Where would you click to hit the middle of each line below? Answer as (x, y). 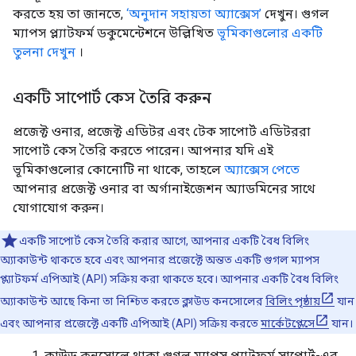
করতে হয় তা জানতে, (70, 14)
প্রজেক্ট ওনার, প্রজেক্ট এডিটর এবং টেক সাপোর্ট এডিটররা (162, 131)
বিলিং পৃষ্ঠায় (293, 301)
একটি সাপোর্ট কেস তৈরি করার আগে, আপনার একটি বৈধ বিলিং (164, 240)
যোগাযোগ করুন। (58, 207)
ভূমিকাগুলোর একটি (270, 33)
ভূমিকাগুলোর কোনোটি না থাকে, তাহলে (118, 169)
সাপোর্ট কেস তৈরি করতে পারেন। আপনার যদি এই (143, 150)
